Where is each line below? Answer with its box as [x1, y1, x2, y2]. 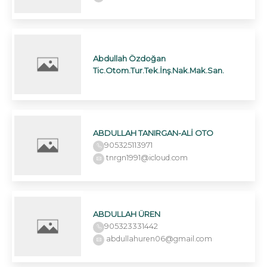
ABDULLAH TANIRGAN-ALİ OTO [93, 128, 213, 138]
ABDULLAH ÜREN [93, 209, 160, 219]
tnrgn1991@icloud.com [104, 153, 188, 162]
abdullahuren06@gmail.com [104, 234, 212, 243]
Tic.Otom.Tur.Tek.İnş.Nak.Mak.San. [93, 66, 224, 76]
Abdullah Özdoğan [93, 54, 166, 64]
